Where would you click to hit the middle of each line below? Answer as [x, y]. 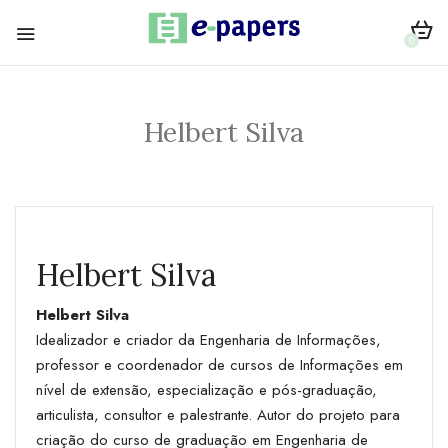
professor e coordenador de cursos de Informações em [219, 364]
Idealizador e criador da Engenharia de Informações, [208, 339]
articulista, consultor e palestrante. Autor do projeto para [218, 414]
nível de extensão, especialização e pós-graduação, [206, 389]
